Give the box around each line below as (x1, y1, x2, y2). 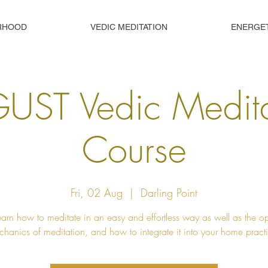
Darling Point (141, 185, 197, 200)
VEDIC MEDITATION (90, 22, 167, 32)
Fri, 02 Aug (71, 185, 123, 200)
